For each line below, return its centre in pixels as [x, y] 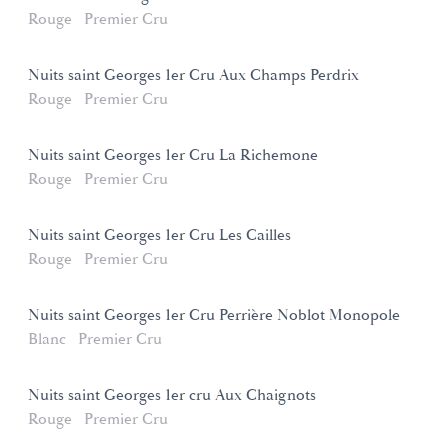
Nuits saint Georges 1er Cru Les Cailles [159, 236]
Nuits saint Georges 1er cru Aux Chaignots [172, 396]
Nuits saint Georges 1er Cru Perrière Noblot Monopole [214, 316]
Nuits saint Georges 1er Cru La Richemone [173, 156]
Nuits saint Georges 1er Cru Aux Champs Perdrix [193, 76]
